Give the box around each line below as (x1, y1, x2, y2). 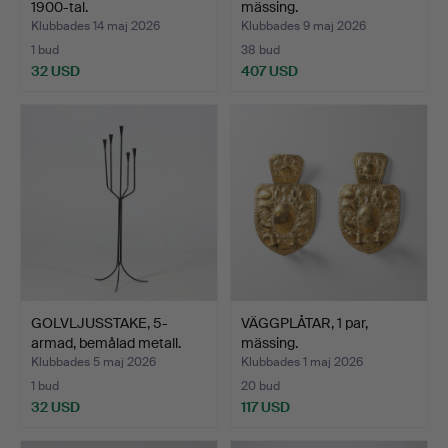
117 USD (241, 397, 290, 416)
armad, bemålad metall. (31, 333, 181, 352)
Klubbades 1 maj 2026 (241, 353, 363, 370)
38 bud (241, 41, 280, 58)
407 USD (241, 61, 298, 80)
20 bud (241, 377, 280, 394)
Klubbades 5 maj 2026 (31, 353, 156, 370)
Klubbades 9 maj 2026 (241, 17, 366, 34)
